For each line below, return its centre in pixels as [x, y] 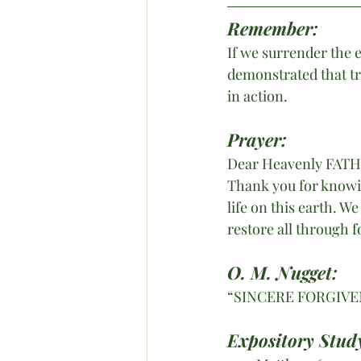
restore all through [290, 228]
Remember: [273, 28]
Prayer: [257, 139]
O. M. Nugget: [282, 272]
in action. [257, 95]
